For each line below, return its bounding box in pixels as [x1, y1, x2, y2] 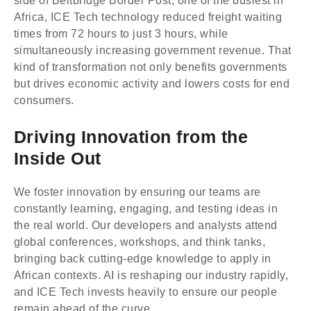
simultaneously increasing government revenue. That [14, 43, 292, 56]
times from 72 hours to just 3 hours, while [14, 26, 228, 40]
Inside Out [14, 148, 101, 168]
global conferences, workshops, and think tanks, [14, 235, 266, 248]
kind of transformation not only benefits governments [14, 60, 287, 73]
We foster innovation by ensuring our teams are [14, 185, 261, 198]
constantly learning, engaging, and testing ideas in [14, 201, 278, 215]
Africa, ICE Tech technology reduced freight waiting [14, 10, 283, 23]
